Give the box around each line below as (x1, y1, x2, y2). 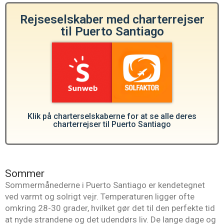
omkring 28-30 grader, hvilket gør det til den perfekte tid (5, 203, 215, 213)
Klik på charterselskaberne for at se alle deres (27, 111, 196, 121)
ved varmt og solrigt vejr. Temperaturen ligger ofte (5, 191, 194, 202)
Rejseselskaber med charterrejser (19, 12, 204, 27)
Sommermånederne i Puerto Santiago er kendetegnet (5, 180, 205, 190)
